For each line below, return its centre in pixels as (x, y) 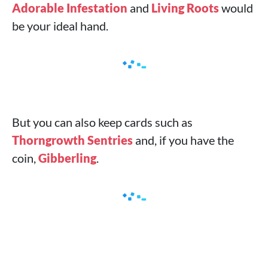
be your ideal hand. (60, 26)
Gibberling (67, 158)
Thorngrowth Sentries (72, 140)
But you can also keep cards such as (102, 122)
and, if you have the (183, 140)
